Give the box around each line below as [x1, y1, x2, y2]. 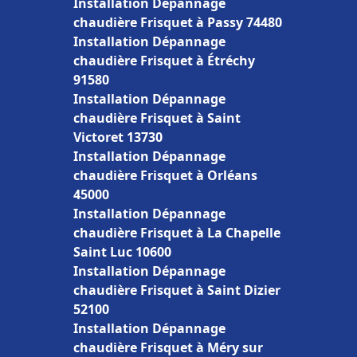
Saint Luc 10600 [73, 243, 171, 261]
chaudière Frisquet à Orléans [73, 167, 257, 184]
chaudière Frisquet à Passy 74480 [73, 14, 282, 31]
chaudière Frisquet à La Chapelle [73, 224, 280, 241]
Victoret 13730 [73, 128, 163, 146]
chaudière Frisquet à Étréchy [73, 52, 255, 69]
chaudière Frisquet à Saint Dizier [73, 281, 280, 299]
